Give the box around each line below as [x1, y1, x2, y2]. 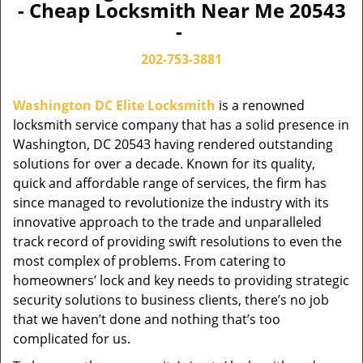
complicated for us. [13, 330, 130, 348]
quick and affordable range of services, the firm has [13, 174, 327, 192]
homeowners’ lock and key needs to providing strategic [13, 271, 349, 289]
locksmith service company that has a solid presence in [13, 116, 349, 134]
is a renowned [216, 96, 305, 114]
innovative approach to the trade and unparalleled [13, 213, 322, 231]
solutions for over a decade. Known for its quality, [13, 155, 315, 173]
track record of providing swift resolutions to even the [13, 233, 342, 250]
